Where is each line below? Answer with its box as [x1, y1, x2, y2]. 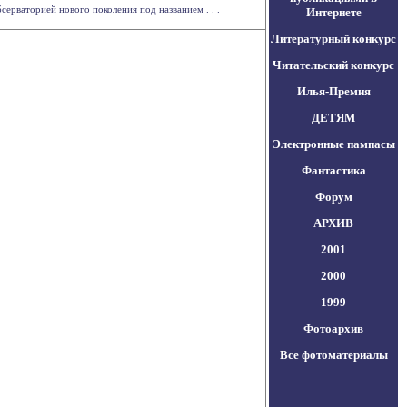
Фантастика [301, 164, 366, 177]
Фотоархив [303, 322, 363, 335]
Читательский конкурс [273, 58, 394, 72]
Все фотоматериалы [279, 348, 388, 362]
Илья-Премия [296, 84, 371, 98]
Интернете [305, 5, 362, 19]
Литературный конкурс [271, 32, 396, 45]
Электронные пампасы [272, 137, 395, 151]
